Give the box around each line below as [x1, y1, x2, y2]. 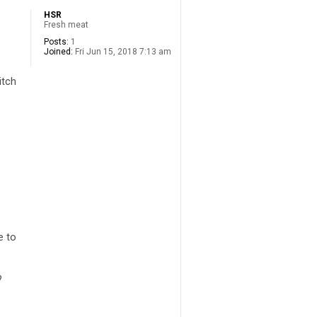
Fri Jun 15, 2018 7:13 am [73, 47, 171, 57]
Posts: [44, 37, 69, 47]
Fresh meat [44, 20, 88, 30]
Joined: [44, 47, 73, 57]
